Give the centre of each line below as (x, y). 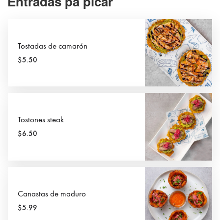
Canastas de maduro (52, 194)
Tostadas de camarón (53, 46)
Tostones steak (41, 120)
